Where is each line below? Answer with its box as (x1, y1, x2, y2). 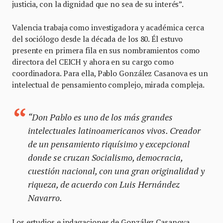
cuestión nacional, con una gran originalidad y (28, 165, 205, 177)
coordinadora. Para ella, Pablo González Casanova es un (12, 68, 208, 79)
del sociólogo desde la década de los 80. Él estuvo (12, 34, 183, 44)
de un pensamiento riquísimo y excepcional (28, 138, 190, 150)
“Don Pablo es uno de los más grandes (28, 111, 173, 123)
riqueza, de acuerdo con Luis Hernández (28, 178, 180, 191)
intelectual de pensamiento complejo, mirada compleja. (12, 80, 205, 90)
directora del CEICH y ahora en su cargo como (12, 57, 174, 67)
